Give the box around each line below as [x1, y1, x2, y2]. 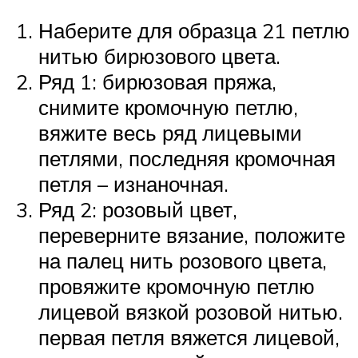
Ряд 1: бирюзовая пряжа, [38, 69, 276, 95]
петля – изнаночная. [38, 171, 229, 197]
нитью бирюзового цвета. [38, 43, 280, 70]
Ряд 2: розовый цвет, [38, 197, 237, 223]
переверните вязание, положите [38, 222, 345, 249]
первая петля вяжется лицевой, [38, 324, 340, 351]
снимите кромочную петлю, [38, 94, 298, 121]
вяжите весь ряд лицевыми [38, 120, 302, 146]
